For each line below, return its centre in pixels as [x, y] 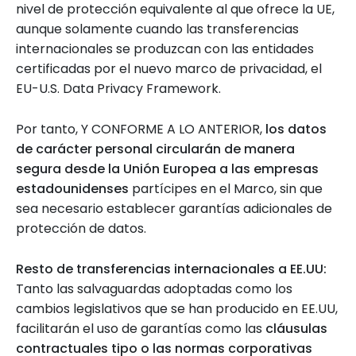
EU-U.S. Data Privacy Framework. [118, 89]
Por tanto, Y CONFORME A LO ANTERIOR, [141, 129]
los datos [296, 129]
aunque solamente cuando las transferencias [157, 29]
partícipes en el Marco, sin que [226, 189]
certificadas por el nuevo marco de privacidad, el [169, 69]
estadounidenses [72, 189]
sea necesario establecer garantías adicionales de [174, 209]
